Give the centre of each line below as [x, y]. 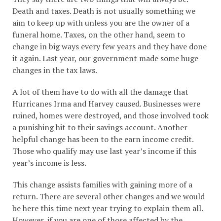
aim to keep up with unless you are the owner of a [101, 23]
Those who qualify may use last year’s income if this [104, 151]
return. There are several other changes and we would [109, 197]
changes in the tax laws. [55, 70]
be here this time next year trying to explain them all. [108, 208]
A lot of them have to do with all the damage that [100, 92]
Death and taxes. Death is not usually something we [104, 11]
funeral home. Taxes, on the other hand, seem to [99, 35]
